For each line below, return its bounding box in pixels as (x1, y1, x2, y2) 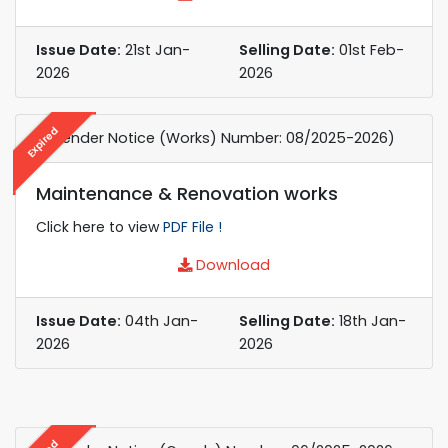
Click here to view (36, 216, 163, 237)
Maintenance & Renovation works (36, 180, 338, 206)
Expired (23, 122, 62, 161)
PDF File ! (163, 216, 222, 237)
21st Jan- (121, 39, 190, 60)
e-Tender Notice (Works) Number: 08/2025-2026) (36, 127, 395, 148)
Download (192, 254, 270, 275)
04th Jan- (121, 310, 198, 331)
